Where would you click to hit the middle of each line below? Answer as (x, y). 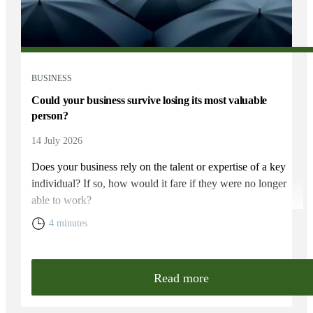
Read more (182, 278)
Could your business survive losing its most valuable (150, 101)
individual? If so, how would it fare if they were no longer (159, 184)
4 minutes (68, 224)
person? (50, 116)
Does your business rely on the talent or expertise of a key (159, 167)
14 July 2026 (57, 141)
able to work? (62, 201)
